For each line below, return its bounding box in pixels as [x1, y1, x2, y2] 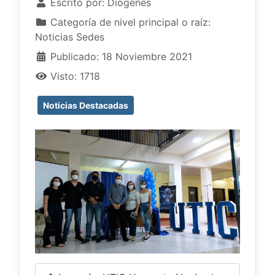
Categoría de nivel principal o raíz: [47, 15, 211, 28]
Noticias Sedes [35, 30, 104, 43]
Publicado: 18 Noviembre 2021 [50, 50, 192, 63]
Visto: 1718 [50, 69, 100, 82]
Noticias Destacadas [43, 99, 128, 110]
